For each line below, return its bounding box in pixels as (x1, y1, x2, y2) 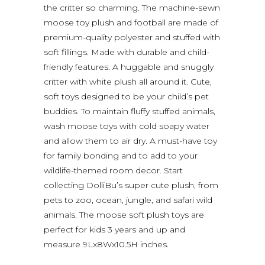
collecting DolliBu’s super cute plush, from (44, 179, 218, 190)
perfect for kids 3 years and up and (44, 224, 185, 235)
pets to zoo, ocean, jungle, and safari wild (44, 194, 212, 205)
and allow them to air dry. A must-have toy (44, 135, 217, 146)
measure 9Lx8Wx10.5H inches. (44, 238, 169, 250)
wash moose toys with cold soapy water (44, 120, 209, 131)
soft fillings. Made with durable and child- (44, 46, 209, 57)
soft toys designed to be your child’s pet (44, 91, 209, 102)
